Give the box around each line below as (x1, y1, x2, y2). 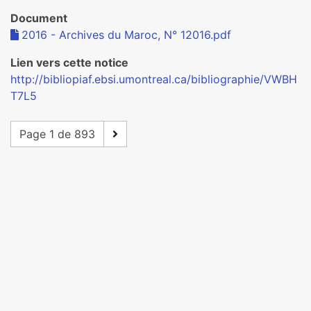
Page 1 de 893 (19, 127, 95, 141)
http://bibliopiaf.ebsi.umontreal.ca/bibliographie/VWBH (10, 72, 297, 86)
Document (10, 11, 67, 25)
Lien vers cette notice (10, 56, 128, 69)
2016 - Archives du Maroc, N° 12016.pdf (22, 28, 231, 42)
